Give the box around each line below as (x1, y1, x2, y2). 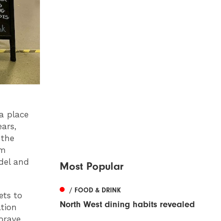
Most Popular (60, 159, 123, 173)
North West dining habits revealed (60, 199, 195, 210)
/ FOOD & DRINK (70, 185, 121, 194)
